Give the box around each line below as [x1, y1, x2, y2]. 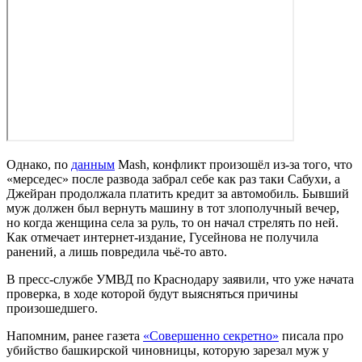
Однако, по [6, 157, 71, 171]
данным [71, 157, 115, 171]
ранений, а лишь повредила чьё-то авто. [6, 244, 227, 259]
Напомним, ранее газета [6, 328, 143, 343]
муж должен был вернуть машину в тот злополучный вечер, [6, 200, 339, 215]
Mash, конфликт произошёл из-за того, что [115, 157, 352, 171]
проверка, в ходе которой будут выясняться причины [6, 286, 298, 301]
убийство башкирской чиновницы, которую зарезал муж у [6, 343, 329, 357]
